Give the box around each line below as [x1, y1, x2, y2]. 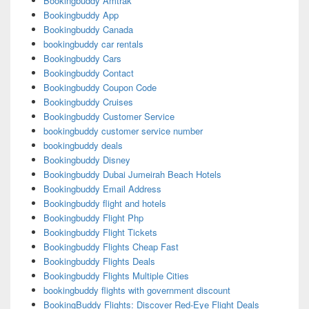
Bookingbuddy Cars [43, 52, 121, 66]
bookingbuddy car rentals [43, 37, 143, 51]
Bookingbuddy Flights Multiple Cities [43, 269, 189, 283]
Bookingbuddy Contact [43, 66, 134, 80]
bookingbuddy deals [43, 139, 123, 152]
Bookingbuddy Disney [43, 153, 130, 167]
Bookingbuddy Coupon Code [43, 81, 157, 94]
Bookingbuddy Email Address [43, 182, 161, 196]
